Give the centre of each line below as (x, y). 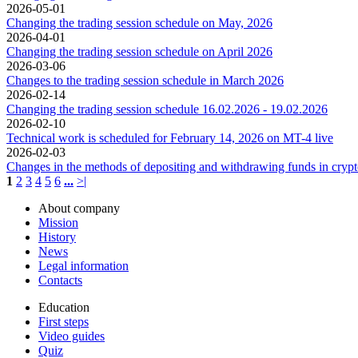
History (57, 237)
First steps (64, 321)
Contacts (60, 280)
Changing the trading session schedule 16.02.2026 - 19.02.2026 (167, 109)
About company (79, 208)
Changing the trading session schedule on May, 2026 (139, 22)
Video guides (72, 336)
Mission (58, 222)
